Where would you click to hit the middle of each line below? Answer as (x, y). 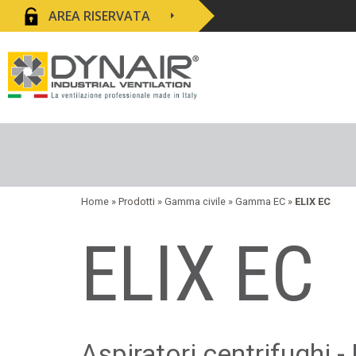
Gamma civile (195, 201)
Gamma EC (260, 201)
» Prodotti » (137, 201)
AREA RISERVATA (99, 16)
